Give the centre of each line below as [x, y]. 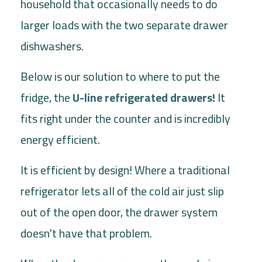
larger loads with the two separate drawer [124, 25]
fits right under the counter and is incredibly [125, 118]
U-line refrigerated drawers [142, 97]
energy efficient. [60, 139]
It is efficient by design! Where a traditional [125, 170]
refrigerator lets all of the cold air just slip [122, 191]
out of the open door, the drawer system [119, 212]
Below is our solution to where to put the [120, 76]
